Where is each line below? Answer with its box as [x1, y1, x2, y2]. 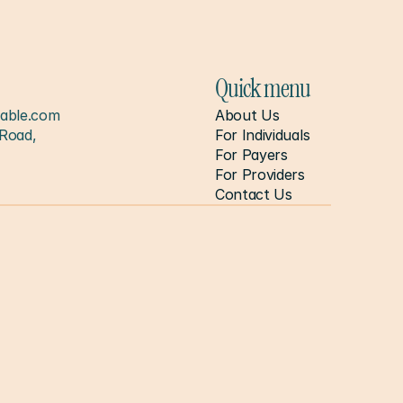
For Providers [215, 166, 305, 184]
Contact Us [215, 185, 292, 203]
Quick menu [215, 72, 310, 105]
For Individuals [215, 126, 310, 144]
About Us [215, 106, 280, 124]
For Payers [215, 146, 288, 164]
